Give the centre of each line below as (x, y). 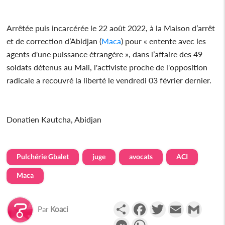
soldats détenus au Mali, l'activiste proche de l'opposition (107, 67)
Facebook (164, 205)
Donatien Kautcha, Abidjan (55, 119)
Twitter (178, 205)
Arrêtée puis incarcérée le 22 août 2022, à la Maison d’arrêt (111, 28)
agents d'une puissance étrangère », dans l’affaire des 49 (105, 54)
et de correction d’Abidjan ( (54, 41)
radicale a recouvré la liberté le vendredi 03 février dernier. (109, 80)
